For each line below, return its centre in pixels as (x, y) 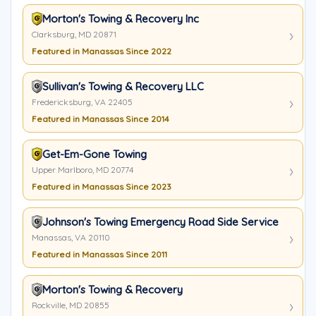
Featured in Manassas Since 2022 (102, 51)
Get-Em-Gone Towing (95, 154)
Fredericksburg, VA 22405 (82, 102)
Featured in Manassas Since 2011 (99, 254)
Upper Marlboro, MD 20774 (83, 170)
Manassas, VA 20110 (71, 237)
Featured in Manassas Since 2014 (101, 119)
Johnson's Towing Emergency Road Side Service (160, 222)
